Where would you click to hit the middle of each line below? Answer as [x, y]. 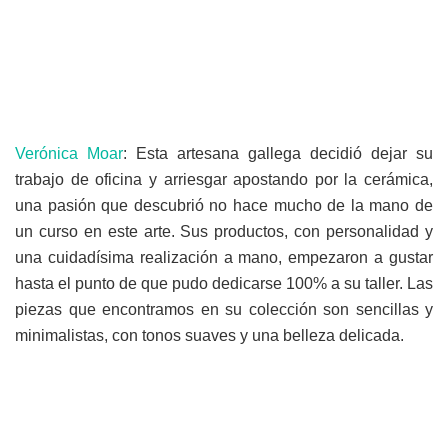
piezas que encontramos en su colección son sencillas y [224, 310]
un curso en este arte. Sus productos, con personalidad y [224, 232]
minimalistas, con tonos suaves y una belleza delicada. [209, 336]
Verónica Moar [69, 154]
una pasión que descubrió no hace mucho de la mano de [224, 206]
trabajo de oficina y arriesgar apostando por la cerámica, [224, 180]
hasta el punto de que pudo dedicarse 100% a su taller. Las [224, 284]
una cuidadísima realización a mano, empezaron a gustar [224, 258]
